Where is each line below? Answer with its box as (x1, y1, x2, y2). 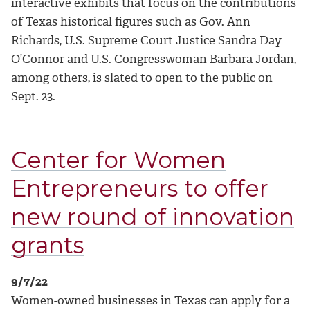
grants (11, 231, 84, 259)
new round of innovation (11, 203, 294, 231)
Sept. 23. (11, 89, 55, 104)
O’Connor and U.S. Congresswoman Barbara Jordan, (11, 51, 296, 67)
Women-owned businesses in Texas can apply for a (11, 292, 290, 308)
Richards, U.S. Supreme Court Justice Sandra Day (11, 33, 282, 48)
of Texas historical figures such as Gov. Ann (11, 14, 250, 30)
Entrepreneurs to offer (11, 174, 268, 203)
